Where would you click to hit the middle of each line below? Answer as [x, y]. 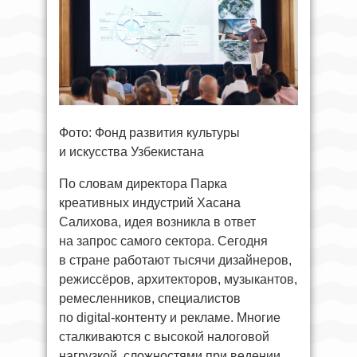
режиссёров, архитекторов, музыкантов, [178, 279]
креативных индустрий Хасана [150, 202]
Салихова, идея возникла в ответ [157, 222]
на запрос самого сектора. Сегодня [163, 241]
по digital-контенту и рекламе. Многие [170, 317]
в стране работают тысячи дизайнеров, [175, 260]
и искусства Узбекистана [131, 151]
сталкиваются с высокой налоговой [164, 336]
